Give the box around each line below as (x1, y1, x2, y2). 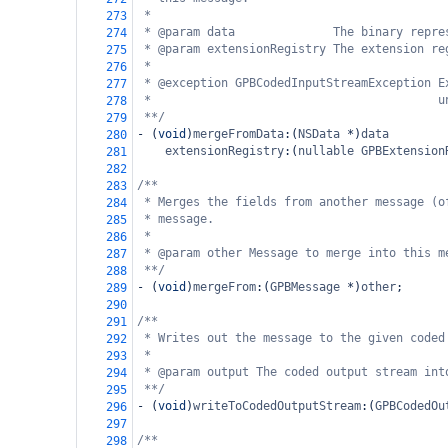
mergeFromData (193, 127, 284, 141)
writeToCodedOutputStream (193, 399, 361, 413)
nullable (298, 144, 354, 158)
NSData (298, 127, 340, 141)
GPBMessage (270, 280, 340, 294)
